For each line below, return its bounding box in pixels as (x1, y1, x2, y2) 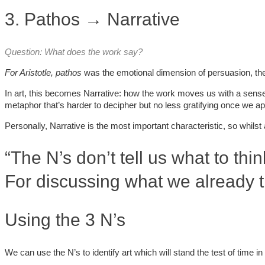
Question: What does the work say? (5, 46, 143, 57)
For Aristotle (5, 67, 51, 77)
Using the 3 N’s (5, 210, 125, 230)
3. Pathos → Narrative (5, 9, 180, 29)
